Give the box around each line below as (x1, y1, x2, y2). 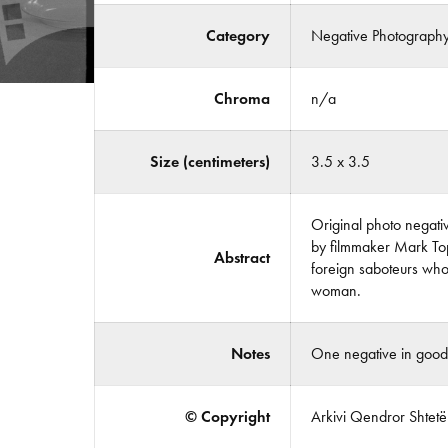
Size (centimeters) (149, 152, 270, 171)
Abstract (213, 248, 270, 267)
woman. (310, 281, 361, 300)
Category (205, 26, 270, 45)
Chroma (213, 89, 270, 108)
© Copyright (184, 407, 270, 426)
